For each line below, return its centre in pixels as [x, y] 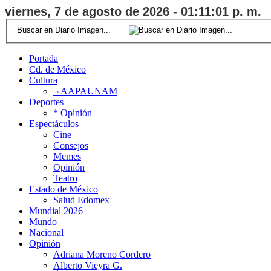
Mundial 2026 [56, 211]
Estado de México [64, 189]
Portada [44, 58]
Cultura [43, 80]
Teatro [65, 178]
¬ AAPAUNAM [85, 91]
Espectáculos [54, 123]
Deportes [46, 102]
